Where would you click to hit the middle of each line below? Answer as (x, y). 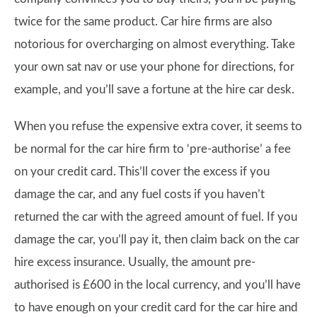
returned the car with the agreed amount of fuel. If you (156, 217)
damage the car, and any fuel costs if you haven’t (139, 194)
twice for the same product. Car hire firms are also (143, 21)
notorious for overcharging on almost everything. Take (155, 44)
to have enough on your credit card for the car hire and (156, 307)
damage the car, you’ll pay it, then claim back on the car (157, 239)
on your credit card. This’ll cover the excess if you (142, 171)
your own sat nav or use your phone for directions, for (154, 67)
